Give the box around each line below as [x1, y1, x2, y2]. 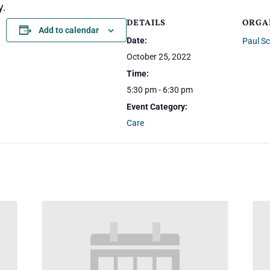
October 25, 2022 [127, 52, 191, 61]
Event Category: [127, 102, 187, 111]
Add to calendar [38, 25, 99, 35]
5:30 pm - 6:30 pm [127, 85, 193, 95]
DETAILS [127, 17, 166, 29]
